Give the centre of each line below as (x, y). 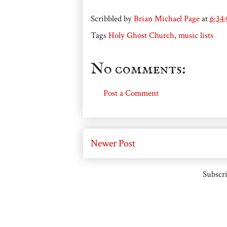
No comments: (138, 69)
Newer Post (113, 143)
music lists (196, 35)
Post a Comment (131, 93)
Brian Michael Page (167, 18)
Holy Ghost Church (141, 35)
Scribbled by (112, 18)
